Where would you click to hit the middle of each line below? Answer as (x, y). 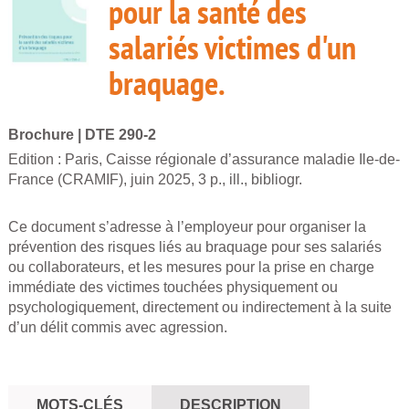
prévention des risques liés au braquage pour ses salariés (195, 247)
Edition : (37, 159)
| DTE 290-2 (117, 135)
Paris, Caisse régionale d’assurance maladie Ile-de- (232, 159)
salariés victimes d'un (232, 47)
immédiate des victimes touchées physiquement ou (173, 287)
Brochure (41, 135)
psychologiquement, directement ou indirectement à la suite (200, 307)
